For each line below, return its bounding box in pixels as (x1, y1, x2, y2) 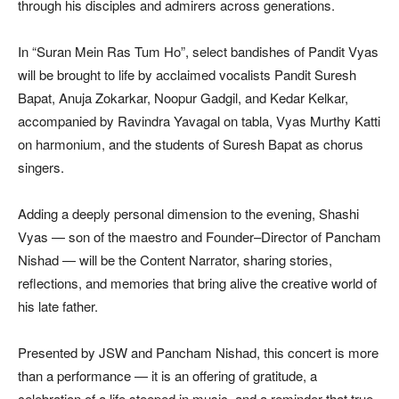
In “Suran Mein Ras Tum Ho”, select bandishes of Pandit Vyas (18, 41, 379, 61)
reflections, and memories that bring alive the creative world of (18, 273, 377, 292)
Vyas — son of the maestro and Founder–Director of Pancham (18, 226, 381, 246)
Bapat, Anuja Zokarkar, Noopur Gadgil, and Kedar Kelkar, (18, 87, 348, 107)
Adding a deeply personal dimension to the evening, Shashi (18, 203, 359, 223)
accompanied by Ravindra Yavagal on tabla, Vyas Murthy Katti (18, 110, 380, 130)
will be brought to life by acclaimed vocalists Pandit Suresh (18, 64, 356, 84)
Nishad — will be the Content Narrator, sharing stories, (18, 249, 332, 269)
